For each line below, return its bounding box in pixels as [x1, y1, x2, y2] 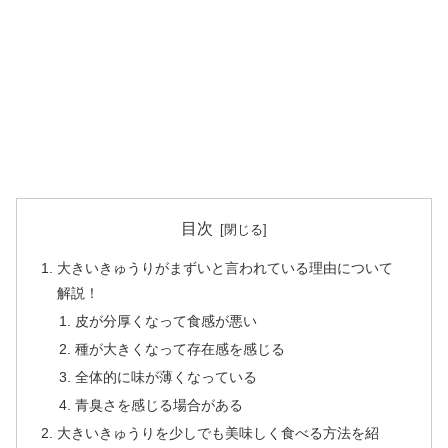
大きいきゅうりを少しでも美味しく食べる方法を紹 [57, 424, 380, 441]
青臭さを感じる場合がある [74, 396, 243, 413]
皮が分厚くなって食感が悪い [74, 313, 257, 330]
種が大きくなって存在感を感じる [74, 340, 285, 357]
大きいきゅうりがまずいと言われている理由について [57, 260, 394, 277]
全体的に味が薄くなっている [74, 368, 257, 385]
